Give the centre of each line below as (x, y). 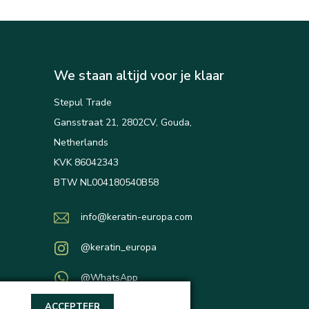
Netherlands (81, 143)
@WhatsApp (110, 278)
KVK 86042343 (87, 163)
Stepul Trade (83, 103)
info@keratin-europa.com (137, 217)
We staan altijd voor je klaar (139, 76)
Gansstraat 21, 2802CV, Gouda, (123, 123)
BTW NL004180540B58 (107, 183)
